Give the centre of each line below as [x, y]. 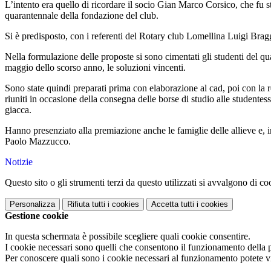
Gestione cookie [37, 216]
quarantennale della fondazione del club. [82, 16]
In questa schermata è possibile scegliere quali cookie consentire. [128, 237]
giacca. [18, 110]
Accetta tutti [173, 204]
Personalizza [32, 204]
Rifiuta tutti [86, 204]
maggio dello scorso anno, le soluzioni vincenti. [95, 68]
